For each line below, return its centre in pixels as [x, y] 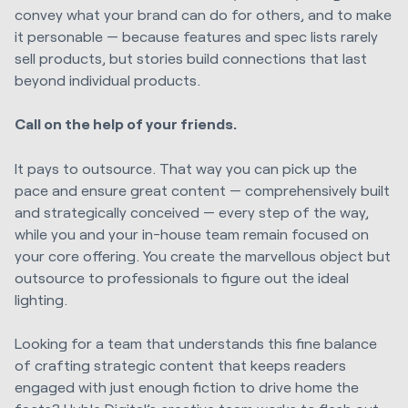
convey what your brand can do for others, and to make [203, 15]
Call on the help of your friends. [126, 124]
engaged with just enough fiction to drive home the [187, 386]
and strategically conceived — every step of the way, [192, 211]
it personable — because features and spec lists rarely [196, 36]
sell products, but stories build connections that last [191, 58]
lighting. [41, 299]
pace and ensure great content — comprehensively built [202, 189]
